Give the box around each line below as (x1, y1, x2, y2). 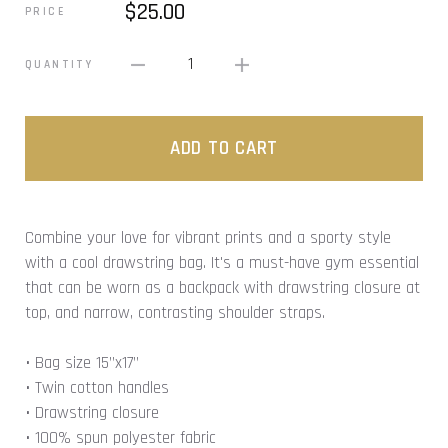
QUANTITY (25, 56, 94, 72)
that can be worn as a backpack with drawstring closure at (25, 277, 420, 300)
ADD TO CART (169, 136, 279, 162)
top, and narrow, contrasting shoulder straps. (25, 302, 325, 325)
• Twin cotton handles (25, 377, 169, 400)
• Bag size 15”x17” (25, 352, 139, 375)
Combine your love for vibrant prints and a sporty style (25, 227, 391, 250)
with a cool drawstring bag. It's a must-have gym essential (25, 252, 419, 275)
